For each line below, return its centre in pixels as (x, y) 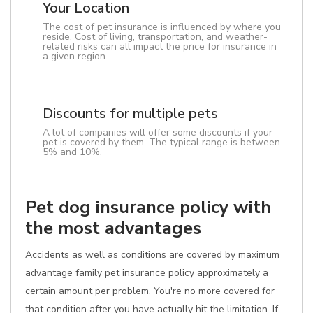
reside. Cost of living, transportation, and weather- (155, 37)
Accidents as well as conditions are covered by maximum (152, 255)
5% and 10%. (72, 152)
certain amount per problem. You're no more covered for (150, 291)
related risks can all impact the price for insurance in (160, 46)
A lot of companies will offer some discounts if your (158, 132)
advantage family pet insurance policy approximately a (147, 273)
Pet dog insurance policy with (148, 207)
